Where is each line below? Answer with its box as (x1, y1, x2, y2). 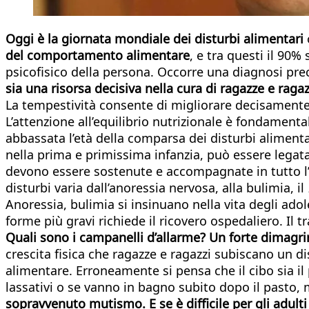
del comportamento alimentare (6, 46, 190, 63)
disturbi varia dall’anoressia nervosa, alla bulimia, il (6, 179, 308, 196)
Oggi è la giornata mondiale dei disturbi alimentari (6, 30, 303, 47)
